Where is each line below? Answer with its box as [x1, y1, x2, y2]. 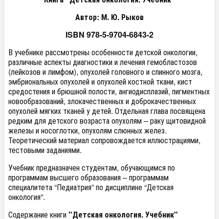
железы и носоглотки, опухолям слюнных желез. [8, 125, 167, 136]
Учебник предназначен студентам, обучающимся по [8, 162, 175, 173]
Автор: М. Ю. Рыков [75, 11, 144, 22]
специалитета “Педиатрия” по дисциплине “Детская [8, 181, 174, 193]
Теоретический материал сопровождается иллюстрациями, [8, 134, 200, 146]
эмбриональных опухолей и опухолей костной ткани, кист [8, 76, 192, 87]
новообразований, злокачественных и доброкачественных [8, 95, 196, 107]
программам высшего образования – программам [8, 172, 169, 183]
